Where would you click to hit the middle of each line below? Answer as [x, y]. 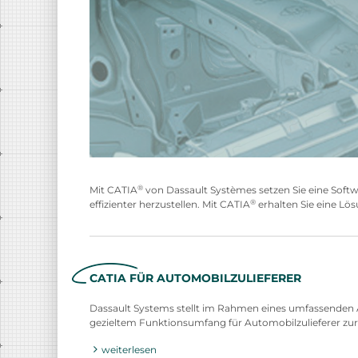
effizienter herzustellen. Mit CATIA [170, 204]
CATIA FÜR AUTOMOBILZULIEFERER [195, 278]
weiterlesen [129, 350]
